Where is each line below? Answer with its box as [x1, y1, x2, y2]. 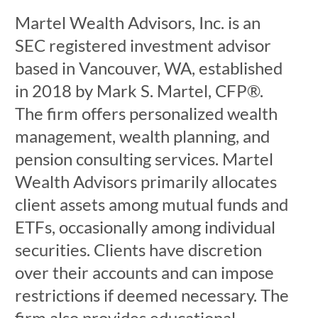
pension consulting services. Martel [14, 148, 273, 169]
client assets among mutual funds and [14, 194, 288, 214]
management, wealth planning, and [14, 126, 270, 146]
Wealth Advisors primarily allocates [14, 171, 277, 192]
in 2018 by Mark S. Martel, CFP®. [14, 80, 263, 101]
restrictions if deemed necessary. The [14, 285, 289, 305]
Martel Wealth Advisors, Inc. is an [14, 12, 261, 33]
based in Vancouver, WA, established [14, 57, 283, 78]
